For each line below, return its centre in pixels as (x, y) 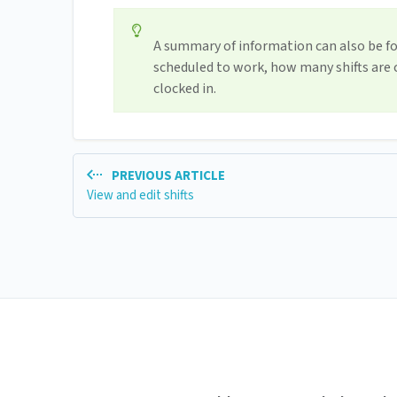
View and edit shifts (140, 195)
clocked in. (185, 89)
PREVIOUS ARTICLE (167, 176)
